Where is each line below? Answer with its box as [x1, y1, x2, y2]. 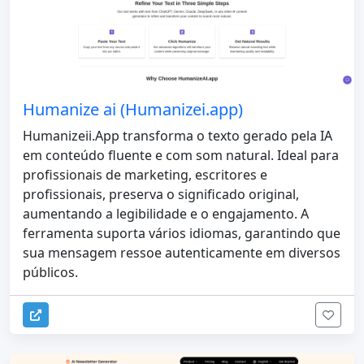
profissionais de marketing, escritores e [23, 165, 267, 184]
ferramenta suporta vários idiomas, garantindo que [23, 223, 340, 242]
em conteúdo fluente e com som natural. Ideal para [23, 145, 339, 164]
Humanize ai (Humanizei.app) [23, 97, 243, 120]
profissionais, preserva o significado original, [23, 184, 299, 203]
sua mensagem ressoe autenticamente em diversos [23, 243, 340, 262]
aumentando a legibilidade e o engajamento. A [23, 204, 309, 223]
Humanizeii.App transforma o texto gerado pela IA [23, 126, 332, 145]
